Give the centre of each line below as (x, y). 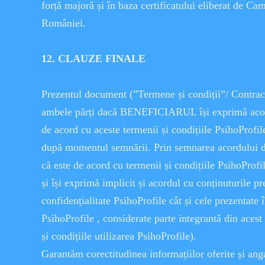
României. (64, 23)
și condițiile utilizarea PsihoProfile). (119, 236)
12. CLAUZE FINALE (93, 59)
